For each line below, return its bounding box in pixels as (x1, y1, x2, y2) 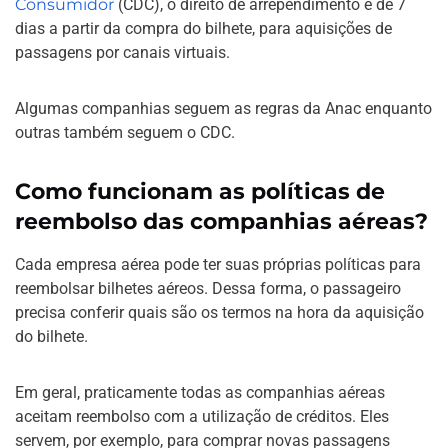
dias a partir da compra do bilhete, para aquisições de (15, 18, 392, 38)
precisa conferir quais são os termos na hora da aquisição (15, 302, 424, 322)
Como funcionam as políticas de (15, 177, 386, 205)
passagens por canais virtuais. (15, 42, 230, 62)
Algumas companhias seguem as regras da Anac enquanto (15, 98, 432, 118)
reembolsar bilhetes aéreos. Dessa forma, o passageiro (15, 278, 401, 298)
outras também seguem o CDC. (15, 122, 235, 142)
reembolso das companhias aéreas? (15, 207, 429, 235)
